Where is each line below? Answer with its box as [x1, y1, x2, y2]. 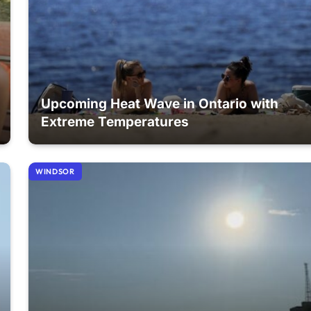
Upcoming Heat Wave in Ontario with [41, 96, 279, 112]
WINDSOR [35, 166, 75, 176]
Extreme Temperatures [41, 114, 190, 131]
